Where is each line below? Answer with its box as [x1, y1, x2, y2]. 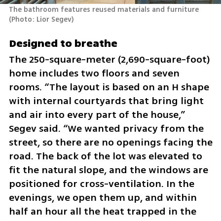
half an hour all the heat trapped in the [8, 204, 196, 219]
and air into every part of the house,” [8, 108, 185, 122]
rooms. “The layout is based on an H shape [8, 80, 209, 95]
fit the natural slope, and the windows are [8, 163, 208, 178]
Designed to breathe [8, 36, 117, 52]
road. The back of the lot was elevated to [8, 149, 202, 164]
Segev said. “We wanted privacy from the [8, 121, 204, 136]
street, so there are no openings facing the [8, 135, 213, 150]
